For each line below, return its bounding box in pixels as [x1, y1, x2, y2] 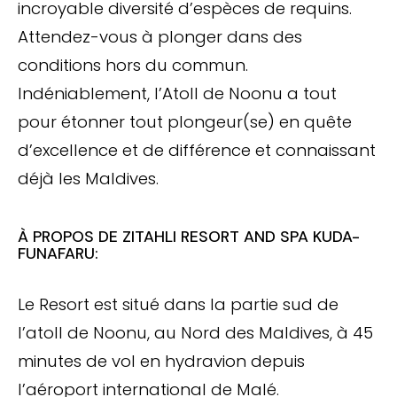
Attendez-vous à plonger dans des [18, 25, 302, 48]
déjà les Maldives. [18, 167, 159, 190]
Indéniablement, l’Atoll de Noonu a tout [18, 82, 337, 105]
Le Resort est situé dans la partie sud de [18, 293, 339, 316]
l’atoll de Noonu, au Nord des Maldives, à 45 [18, 322, 373, 345]
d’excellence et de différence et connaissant [18, 138, 376, 161]
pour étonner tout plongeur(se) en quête [18, 110, 352, 133]
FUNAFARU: [18, 244, 98, 264]
